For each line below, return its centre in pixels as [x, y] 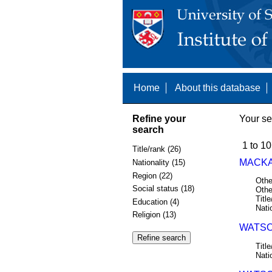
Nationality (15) [158, 162]
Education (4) [155, 202]
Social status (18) [163, 189]
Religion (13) [154, 215]
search [148, 129]
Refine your [159, 118]
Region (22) [152, 175]
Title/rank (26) [156, 149]
